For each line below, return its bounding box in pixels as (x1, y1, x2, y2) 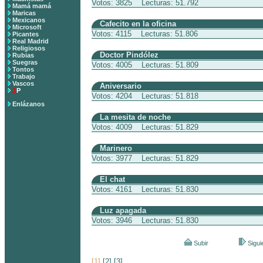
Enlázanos (12, 100, 45, 107)
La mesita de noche (100, 113, 171, 122)
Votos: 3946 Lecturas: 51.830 (92, 216, 198, 225)
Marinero (100, 144, 132, 153)
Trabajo (12, 73, 35, 80)
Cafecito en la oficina (100, 19, 176, 28)
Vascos (12, 80, 34, 87)
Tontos (12, 66, 34, 73)
